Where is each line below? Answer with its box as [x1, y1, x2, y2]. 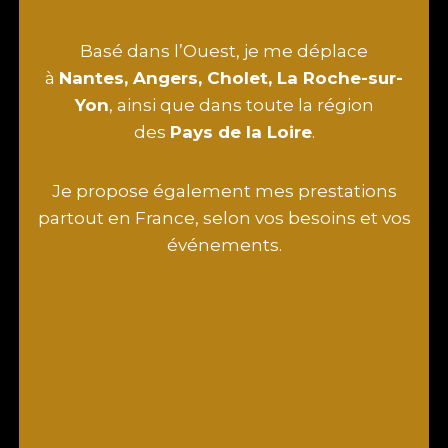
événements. [166, 235, 282, 256]
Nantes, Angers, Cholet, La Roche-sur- [59, 68, 403, 89]
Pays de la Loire [169, 122, 312, 143]
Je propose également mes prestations [51, 181, 397, 202]
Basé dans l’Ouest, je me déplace [80, 41, 368, 62]
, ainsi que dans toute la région [108, 95, 374, 116]
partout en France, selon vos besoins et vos [37, 208, 411, 229]
